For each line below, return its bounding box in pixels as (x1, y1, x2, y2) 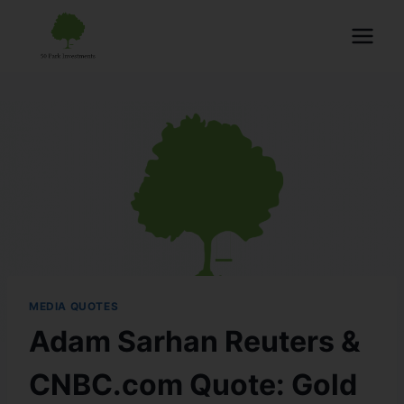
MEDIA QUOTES (29, 298, 119, 313)
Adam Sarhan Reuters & (29, 323, 361, 359)
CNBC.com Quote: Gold (29, 366, 357, 402)
